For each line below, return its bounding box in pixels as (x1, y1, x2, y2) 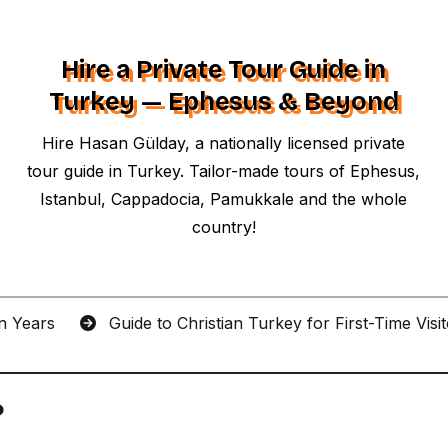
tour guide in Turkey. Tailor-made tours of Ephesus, (27, 161, 421, 181)
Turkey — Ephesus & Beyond (48, 87, 399, 117)
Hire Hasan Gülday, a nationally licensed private (42, 133, 406, 153)
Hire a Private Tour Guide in (61, 55, 387, 85)
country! (191, 217, 256, 237)
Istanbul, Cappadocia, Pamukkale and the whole (40, 189, 408, 209)
